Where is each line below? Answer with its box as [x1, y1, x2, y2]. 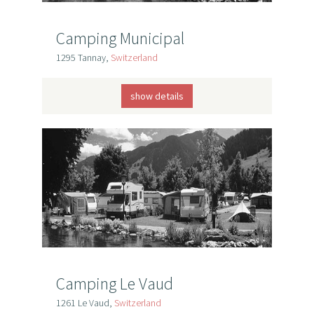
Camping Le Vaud [55, 273, 173, 294]
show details [130, 90, 184, 102]
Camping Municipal [55, 27, 184, 49]
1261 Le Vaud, [55, 296, 114, 309]
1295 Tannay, [55, 51, 111, 64]
